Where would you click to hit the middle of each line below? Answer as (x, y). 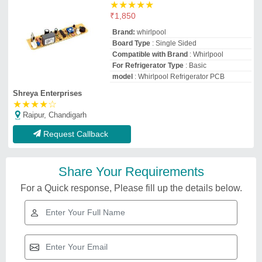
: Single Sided (173, 44)
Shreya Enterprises (47, 94)
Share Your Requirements (131, 172)
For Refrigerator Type (148, 66)
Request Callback (76, 134)
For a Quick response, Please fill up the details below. (131, 188)
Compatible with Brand (150, 55)
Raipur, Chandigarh (55, 115)
